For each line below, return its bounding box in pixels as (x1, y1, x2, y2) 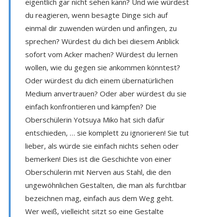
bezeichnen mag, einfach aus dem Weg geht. (25, 193, 173, 203)
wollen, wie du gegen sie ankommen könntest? (25, 62, 180, 72)
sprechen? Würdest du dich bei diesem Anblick (25, 36, 179, 46)
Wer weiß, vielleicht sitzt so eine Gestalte (25, 206, 164, 216)
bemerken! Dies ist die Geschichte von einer (25, 154, 171, 164)
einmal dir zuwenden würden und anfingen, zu (25, 23, 177, 33)
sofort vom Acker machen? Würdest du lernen (25, 49, 178, 59)
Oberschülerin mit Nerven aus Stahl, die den (25, 167, 171, 177)
